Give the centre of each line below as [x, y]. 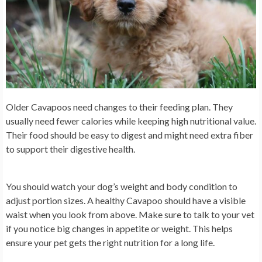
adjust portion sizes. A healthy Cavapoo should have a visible [126, 201]
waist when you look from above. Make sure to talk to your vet [130, 215]
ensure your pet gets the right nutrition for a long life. [110, 243]
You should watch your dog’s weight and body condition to [122, 187]
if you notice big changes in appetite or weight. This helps [119, 229]
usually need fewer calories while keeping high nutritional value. [131, 121]
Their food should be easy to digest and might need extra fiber [130, 135]
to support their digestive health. [70, 149]
